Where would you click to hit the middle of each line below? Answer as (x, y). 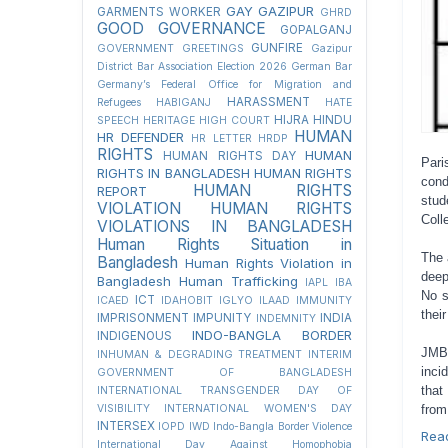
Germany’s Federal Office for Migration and (224, 84)
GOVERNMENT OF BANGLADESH (224, 372)
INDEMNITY (285, 318)
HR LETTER (221, 138)
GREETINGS (212, 48)
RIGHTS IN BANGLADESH (173, 173)
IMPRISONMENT (143, 318)
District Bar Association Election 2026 (192, 66)
